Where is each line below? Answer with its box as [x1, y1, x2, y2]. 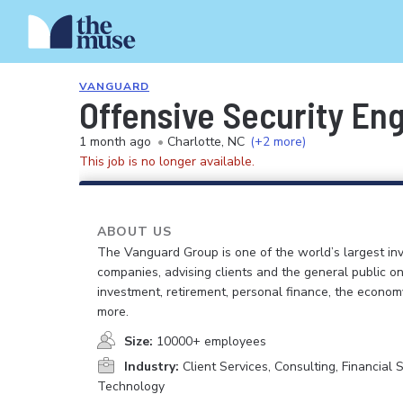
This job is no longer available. [79, 153, 255, 170]
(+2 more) [250, 133, 306, 150]
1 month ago [79, 133, 151, 150]
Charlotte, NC [167, 133, 245, 150]
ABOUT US [97, 223, 172, 240]
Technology [97, 378, 165, 395]
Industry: [124, 358, 179, 375]
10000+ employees [157, 333, 266, 350]
